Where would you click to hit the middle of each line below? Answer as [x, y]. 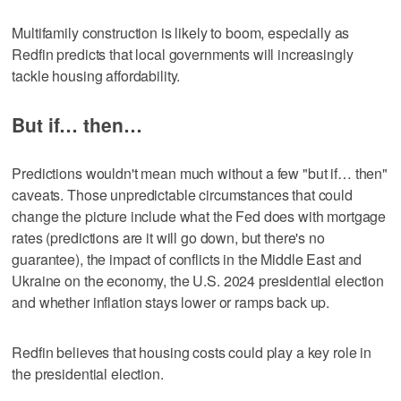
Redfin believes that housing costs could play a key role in [192, 352]
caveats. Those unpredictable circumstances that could [182, 194]
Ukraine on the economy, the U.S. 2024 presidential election [198, 280]
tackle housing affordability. [96, 75]
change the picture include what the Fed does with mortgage [199, 216]
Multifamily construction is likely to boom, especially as [181, 32]
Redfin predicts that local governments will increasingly [183, 54]
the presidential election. [88, 373]
